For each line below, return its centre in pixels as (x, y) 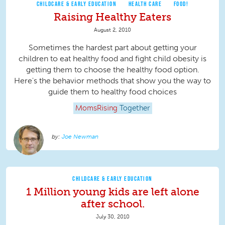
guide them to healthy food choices (113, 92)
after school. (113, 204)
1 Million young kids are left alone (113, 192)
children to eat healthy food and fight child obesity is (113, 59)
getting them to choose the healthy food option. (113, 70)
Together (135, 109)
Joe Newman (80, 137)
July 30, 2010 (113, 217)
